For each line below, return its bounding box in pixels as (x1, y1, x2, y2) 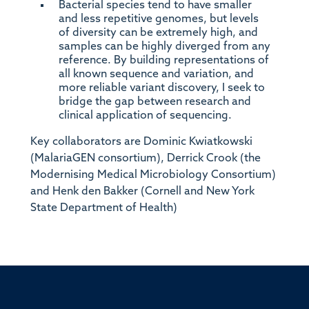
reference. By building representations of (58, 54, 269, 66)
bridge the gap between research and (58, 96, 251, 108)
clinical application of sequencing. (58, 110, 235, 121)
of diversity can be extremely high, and (58, 27, 258, 39)
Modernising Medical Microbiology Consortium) (30, 169, 276, 181)
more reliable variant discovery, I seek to (58, 82, 265, 94)
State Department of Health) (30, 202, 177, 214)
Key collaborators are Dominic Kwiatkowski (30, 136, 252, 148)
